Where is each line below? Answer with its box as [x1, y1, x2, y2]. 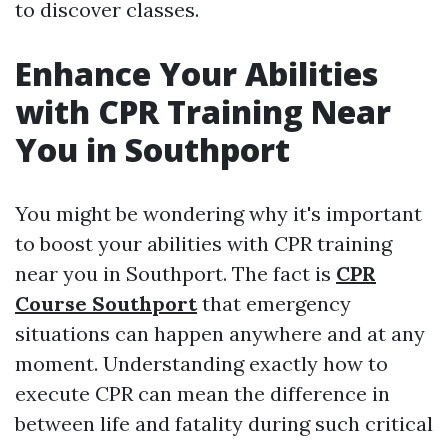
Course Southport [15, 291, 197, 316]
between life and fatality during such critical [15, 411, 433, 436]
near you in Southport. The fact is [15, 261, 336, 286]
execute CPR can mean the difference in [15, 381, 390, 406]
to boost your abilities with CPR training [15, 231, 392, 256]
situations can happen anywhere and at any [15, 321, 425, 346]
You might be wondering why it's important [15, 201, 422, 226]
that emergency [197, 291, 351, 316]
